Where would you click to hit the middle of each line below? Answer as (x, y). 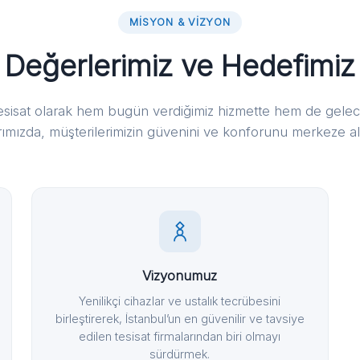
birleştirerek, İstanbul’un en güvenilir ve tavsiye (180, 319)
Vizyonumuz (180, 276)
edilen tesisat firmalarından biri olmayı (180, 336)
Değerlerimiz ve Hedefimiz (180, 66)
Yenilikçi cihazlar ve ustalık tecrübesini (180, 301)
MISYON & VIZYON (180, 22)
